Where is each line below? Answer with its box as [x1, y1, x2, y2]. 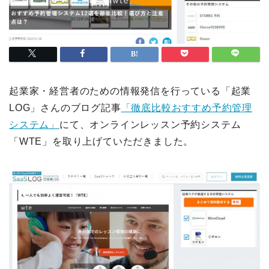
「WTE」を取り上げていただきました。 [9, 136, 194, 147]
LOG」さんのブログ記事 [9, 102, 121, 113]
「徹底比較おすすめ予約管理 [121, 102, 253, 113]
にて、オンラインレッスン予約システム [59, 119, 241, 130]
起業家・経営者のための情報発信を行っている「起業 [9, 85, 252, 96]
